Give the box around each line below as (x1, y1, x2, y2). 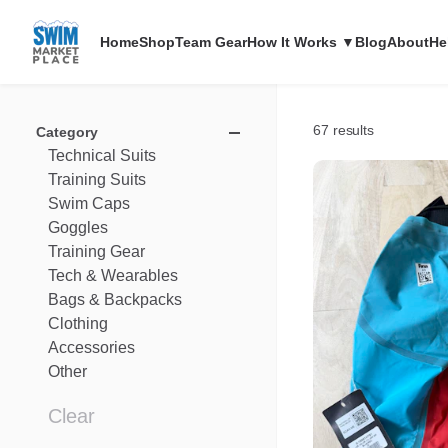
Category (36, 124, 98, 140)
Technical (48, 147, 116, 164)
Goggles (48, 219, 108, 236)
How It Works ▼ (247, 34, 355, 50)
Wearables (101, 267, 178, 284)
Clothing (48, 315, 108, 332)
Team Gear (175, 34, 247, 50)
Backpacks (104, 291, 182, 308)
